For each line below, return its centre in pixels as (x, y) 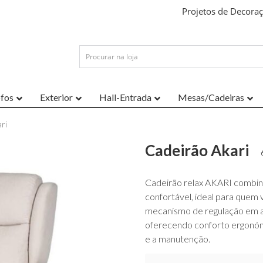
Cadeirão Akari (197, 151)
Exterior (56, 97)
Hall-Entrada (125, 97)
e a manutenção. (178, 238)
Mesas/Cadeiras (211, 97)
